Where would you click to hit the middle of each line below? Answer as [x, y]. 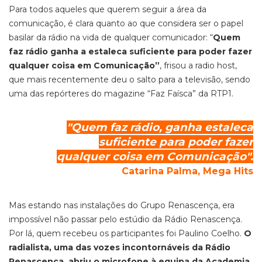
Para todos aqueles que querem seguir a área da [108, 9]
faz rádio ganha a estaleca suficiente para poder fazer [130, 51]
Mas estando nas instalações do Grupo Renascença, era [122, 205]
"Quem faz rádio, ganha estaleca [160, 127]
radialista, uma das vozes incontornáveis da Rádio [120, 247]
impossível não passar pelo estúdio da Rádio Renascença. [125, 219]
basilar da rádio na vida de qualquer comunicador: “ [111, 37]
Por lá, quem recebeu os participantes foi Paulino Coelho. [126, 233]
